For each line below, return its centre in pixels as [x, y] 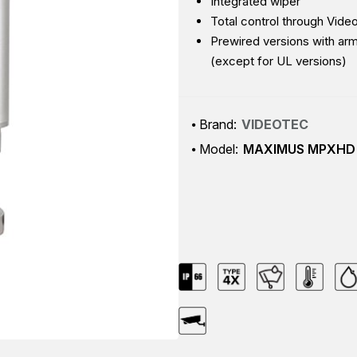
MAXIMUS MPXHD [299, 149]
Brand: [218, 124]
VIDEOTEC [275, 124]
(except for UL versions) [279, 61]
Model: [219, 149]
